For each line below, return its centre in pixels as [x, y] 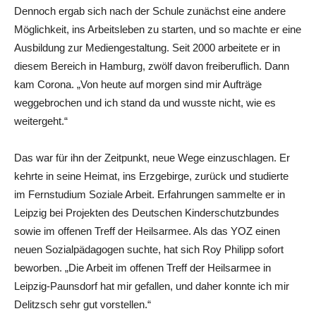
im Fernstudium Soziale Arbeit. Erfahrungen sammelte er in [150, 194]
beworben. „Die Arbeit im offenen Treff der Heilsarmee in [142, 268]
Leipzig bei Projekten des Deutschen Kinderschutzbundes [147, 213]
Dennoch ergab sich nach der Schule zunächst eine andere [150, 11]
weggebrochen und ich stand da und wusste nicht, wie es [145, 103]
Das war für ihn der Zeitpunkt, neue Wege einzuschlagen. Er [152, 158]
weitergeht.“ [41, 121]
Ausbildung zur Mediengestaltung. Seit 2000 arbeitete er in [147, 48]
